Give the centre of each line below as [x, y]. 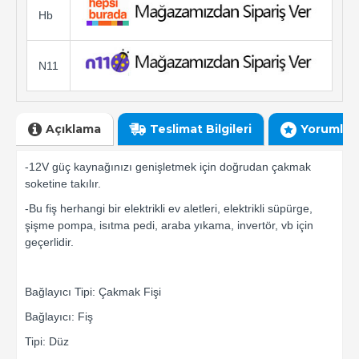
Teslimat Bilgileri [201, 129]
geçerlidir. [49, 242]
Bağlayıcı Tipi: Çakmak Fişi [93, 292]
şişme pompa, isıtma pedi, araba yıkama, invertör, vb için [169, 226]
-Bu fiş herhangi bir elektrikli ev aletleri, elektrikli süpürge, [169, 209]
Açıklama [73, 129]
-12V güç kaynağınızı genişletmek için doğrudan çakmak [168, 167]
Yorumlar [328, 129]
